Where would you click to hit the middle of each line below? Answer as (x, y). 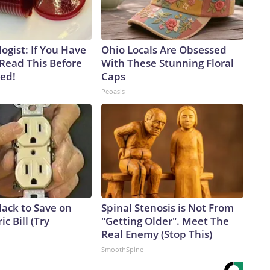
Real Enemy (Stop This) (157, 234)
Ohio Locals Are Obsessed (164, 50)
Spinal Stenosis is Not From (168, 208)
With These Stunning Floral (168, 63)
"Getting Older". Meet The (165, 221)
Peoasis (113, 92)
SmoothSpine (122, 250)
